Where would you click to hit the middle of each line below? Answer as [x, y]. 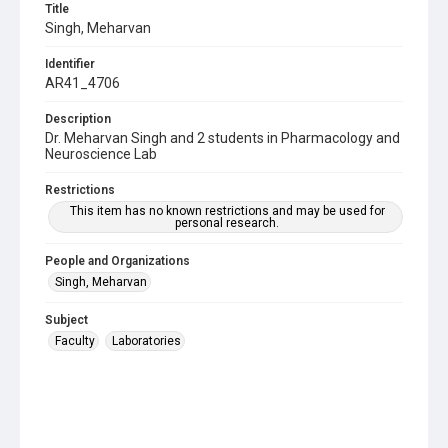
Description [78, 119]
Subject [66, 320]
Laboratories [146, 341]
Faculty [75, 341]
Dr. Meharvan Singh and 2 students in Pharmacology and [222, 138]
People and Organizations [117, 261]
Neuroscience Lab [101, 154]
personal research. [227, 223]
